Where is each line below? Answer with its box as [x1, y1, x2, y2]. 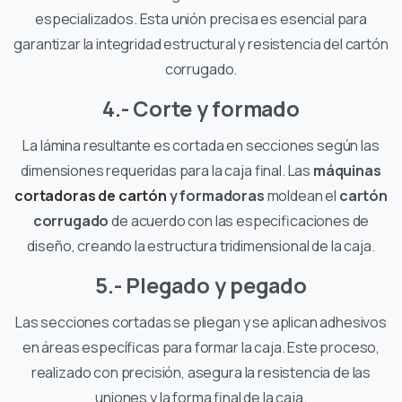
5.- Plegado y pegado [95, 270, 307, 300]
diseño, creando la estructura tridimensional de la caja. [27, 235, 375, 256]
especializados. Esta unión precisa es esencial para [35, 8, 367, 29]
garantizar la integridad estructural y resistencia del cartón [13, 33, 389, 54]
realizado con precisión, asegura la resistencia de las [31, 362, 371, 382]
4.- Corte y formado [102, 93, 300, 123]
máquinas [312, 160, 381, 180]
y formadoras [166, 185, 265, 205]
